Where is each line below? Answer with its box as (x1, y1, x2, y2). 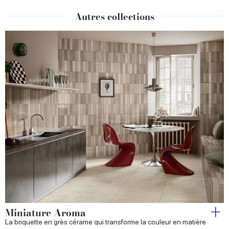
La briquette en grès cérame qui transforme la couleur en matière (5, 217, 206, 226)
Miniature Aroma (5, 205, 86, 220)
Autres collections (75, 10, 154, 24)
